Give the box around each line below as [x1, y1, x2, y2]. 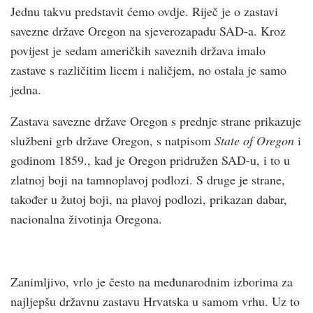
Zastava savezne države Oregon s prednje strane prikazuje [10, 112, 301, 129]
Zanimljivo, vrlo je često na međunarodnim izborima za [10, 272, 293, 290]
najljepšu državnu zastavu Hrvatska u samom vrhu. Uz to [10, 292, 300, 310]
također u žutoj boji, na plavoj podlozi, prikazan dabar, [10, 190, 287, 208]
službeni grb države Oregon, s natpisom [10, 131, 214, 149]
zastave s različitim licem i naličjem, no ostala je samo [10, 61, 286, 78]
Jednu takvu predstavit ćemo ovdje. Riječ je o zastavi [10, 2, 278, 20]
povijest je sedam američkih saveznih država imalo [10, 41, 265, 59]
